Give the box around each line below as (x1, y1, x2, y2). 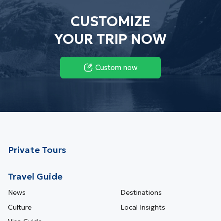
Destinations (120, 188, 162, 197)
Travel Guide (8, 171, 63, 183)
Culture (8, 202, 32, 212)
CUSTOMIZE (71, 13, 150, 31)
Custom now (95, 63, 138, 73)
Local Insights (120, 202, 165, 212)
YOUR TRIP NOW (54, 31, 167, 48)
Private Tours (8, 144, 66, 156)
